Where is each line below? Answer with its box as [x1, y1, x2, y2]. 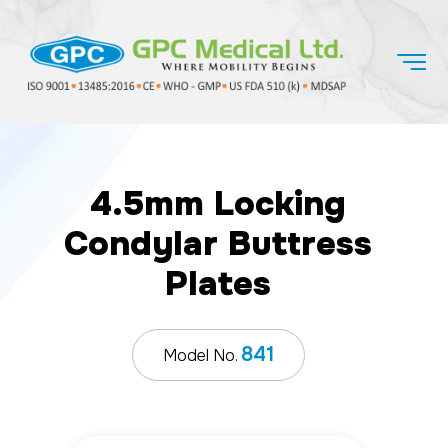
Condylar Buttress [64, 221, 372, 265]
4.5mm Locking [90, 181, 346, 225]
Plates [165, 261, 271, 305]
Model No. [162, 344, 241, 366]
